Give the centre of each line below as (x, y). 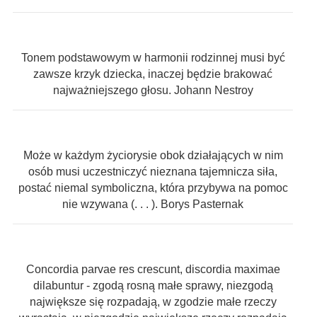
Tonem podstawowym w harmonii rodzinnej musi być (153, 58)
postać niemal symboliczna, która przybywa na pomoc (153, 188)
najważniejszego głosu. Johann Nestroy (153, 91)
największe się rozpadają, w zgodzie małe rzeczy (153, 302)
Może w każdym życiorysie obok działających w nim (153, 156)
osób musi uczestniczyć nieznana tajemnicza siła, (153, 172)
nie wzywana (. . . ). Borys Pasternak (153, 204)
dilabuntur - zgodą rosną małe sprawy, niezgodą (153, 286)
